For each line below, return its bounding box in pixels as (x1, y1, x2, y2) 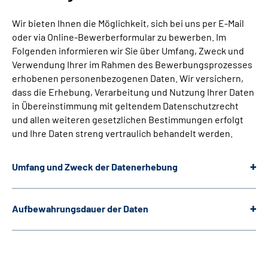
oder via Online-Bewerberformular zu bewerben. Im (12, 31, 226, 42)
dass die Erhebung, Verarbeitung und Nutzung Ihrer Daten (12, 86, 254, 98)
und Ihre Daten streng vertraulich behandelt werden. (12, 127, 233, 139)
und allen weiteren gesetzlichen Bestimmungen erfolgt (12, 113, 243, 125)
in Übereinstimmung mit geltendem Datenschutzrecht (12, 99, 239, 111)
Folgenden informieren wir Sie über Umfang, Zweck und (12, 44, 244, 56)
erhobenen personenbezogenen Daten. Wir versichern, (12, 72, 243, 84)
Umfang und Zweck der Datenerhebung (12, 160, 178, 172)
